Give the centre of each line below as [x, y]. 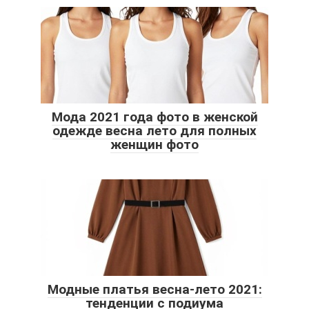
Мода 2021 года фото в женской [154, 117]
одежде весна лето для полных [154, 131]
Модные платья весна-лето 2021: [154, 290]
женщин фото [154, 145]
